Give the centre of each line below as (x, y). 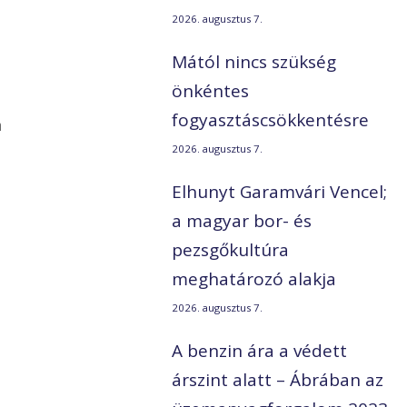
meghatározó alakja (254, 279)
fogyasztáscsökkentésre (271, 120)
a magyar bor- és (242, 221)
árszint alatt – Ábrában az (278, 380)
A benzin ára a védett (260, 351)
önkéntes (211, 91)
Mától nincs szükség (254, 62)
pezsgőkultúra (231, 250)
